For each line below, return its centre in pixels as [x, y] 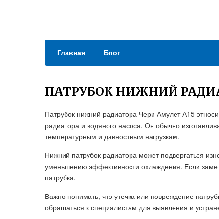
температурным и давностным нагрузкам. [112, 136]
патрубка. [60, 177]
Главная [71, 52]
